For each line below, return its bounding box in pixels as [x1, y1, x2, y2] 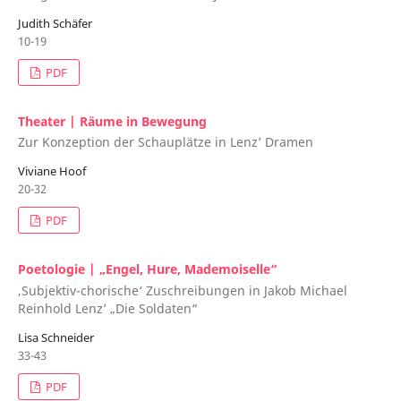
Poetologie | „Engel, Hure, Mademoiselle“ [17, 260, 277, 278]
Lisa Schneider [17, 328, 94, 346]
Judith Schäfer [17, 14, 92, 31]
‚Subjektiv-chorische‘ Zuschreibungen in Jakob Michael [17, 281, 347, 299]
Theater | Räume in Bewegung [17, 112, 207, 130]
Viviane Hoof [17, 163, 86, 180]
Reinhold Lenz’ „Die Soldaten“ [17, 299, 198, 317]
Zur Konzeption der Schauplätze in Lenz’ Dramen [17, 133, 313, 151]
